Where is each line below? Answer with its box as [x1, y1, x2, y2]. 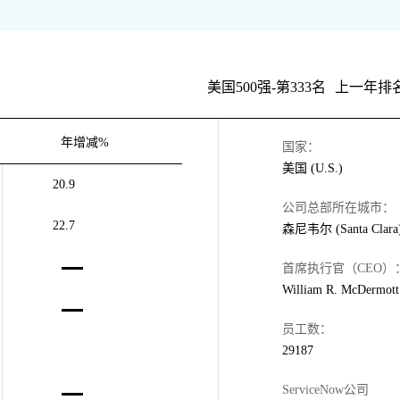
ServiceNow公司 [282, 382, 369, 396]
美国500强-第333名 [207, 79, 326, 95]
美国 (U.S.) [282, 161, 343, 175]
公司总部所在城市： [282, 200, 395, 214]
